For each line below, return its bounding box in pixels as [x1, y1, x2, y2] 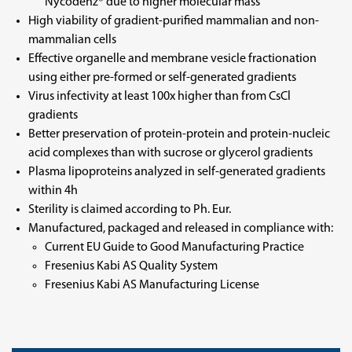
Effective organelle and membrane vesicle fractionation [27, 53, 317, 65]
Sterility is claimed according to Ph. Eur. [27, 203, 231, 216]
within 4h [27, 185, 78, 197]
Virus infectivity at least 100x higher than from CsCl [27, 90, 291, 103]
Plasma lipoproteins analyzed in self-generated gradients [27, 166, 325, 178]
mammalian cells [27, 34, 116, 46]
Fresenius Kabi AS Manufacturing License [45, 279, 260, 291]
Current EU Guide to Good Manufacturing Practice [45, 241, 305, 254]
